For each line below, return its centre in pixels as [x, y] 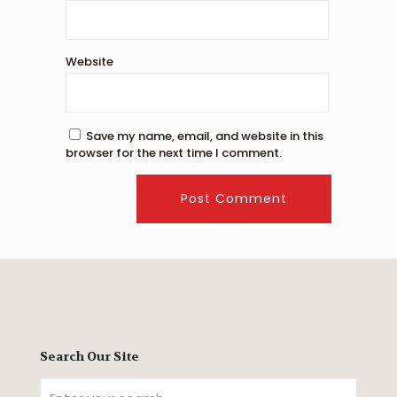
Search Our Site [90, 357]
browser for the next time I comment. [174, 153]
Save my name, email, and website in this [205, 136]
